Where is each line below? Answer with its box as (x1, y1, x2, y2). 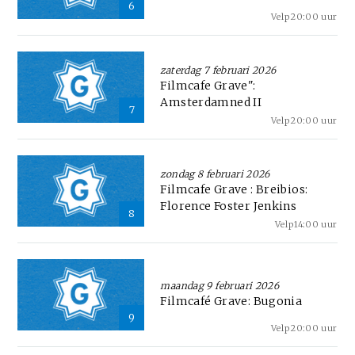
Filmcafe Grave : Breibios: (160, 181, 308, 197)
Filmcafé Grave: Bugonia (160, 294, 303, 309)
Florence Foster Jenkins (160, 198, 297, 213)
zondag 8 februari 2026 (160, 167, 270, 180)
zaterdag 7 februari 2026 (160, 63, 277, 76)
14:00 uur (294, 218, 338, 230)
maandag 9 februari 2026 (160, 280, 280, 292)
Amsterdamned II (160, 94, 262, 109)
